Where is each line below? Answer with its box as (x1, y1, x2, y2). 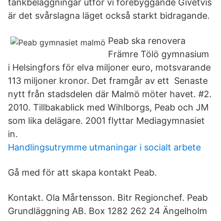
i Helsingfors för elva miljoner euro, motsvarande (8, 62, 211, 73)
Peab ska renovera (108, 36, 185, 46)
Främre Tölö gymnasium (108, 49, 209, 59)
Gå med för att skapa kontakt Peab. (8, 167, 157, 178)
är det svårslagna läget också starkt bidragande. (8, 10, 210, 21)
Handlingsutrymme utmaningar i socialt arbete (8, 142, 201, 152)
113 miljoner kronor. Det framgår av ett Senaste (8, 75, 208, 86)
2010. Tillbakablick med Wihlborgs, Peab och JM (8, 102, 209, 112)
